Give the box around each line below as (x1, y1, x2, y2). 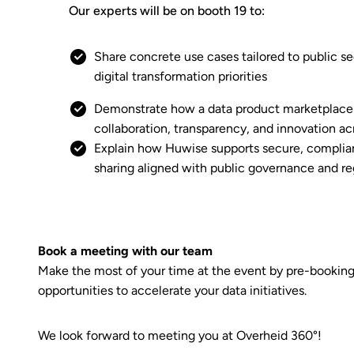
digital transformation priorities (94, 69, 267, 84)
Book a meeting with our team (38, 243, 213, 258)
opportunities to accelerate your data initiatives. (38, 283, 307, 298)
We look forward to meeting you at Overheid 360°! (38, 328, 322, 343)
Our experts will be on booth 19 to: (69, 3, 265, 18)
